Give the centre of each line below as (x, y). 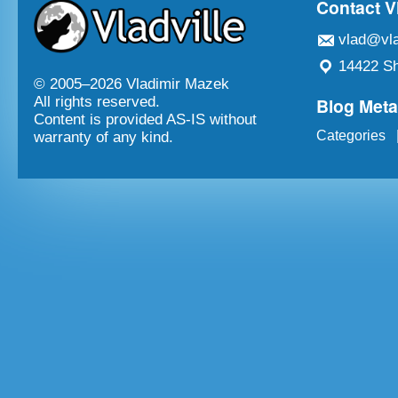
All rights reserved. (97, 102)
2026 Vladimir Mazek (159, 84)
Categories (351, 135)
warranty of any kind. (103, 138)
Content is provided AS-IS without (145, 120)
